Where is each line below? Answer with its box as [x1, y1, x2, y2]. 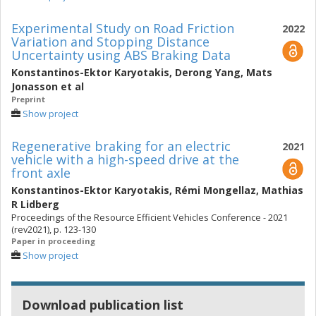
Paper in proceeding [11, 236, 95, 246]
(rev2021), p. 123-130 [11, 224, 96, 236]
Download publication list [22, 296, 183, 313]
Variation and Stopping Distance [11, 33, 209, 50]
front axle [11, 164, 71, 181]
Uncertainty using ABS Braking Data [11, 47, 231, 63]
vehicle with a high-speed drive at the [11, 151, 239, 168]
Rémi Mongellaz [175, 183, 256, 197]
